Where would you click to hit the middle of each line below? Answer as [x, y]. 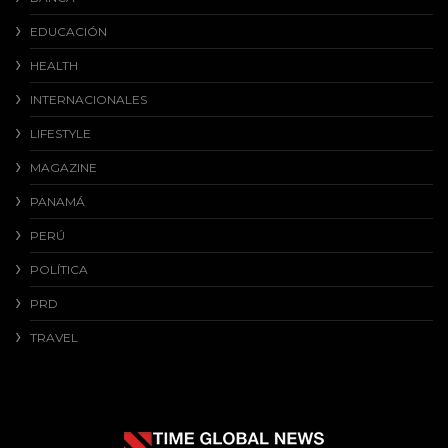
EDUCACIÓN [68, 32]
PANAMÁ [57, 202]
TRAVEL [54, 338]
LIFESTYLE [60, 134]
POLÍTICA [59, 270]
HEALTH [54, 66]
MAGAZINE [63, 168]
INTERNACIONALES [88, 100]
